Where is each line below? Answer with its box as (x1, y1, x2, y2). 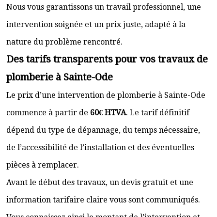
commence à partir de (6, 108, 90, 117)
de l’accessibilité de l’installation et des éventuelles (6, 143, 194, 152)
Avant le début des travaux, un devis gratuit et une (6, 178, 193, 187)
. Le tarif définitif (126, 108, 189, 117)
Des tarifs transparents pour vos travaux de (6, 53, 208, 65)
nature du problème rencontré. (6, 37, 123, 46)
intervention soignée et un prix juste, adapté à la (6, 20, 186, 29)
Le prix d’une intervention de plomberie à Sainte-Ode (6, 91, 205, 100)
